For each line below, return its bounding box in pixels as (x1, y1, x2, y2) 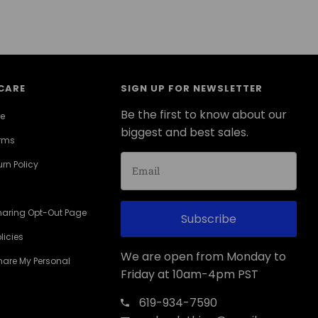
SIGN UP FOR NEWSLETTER (121, 82, 263, 96)
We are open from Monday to (121, 248, 287, 265)
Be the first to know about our (121, 106, 287, 123)
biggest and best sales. (121, 124, 249, 141)
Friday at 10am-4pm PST (121, 265, 259, 283)
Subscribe (181, 210, 237, 227)
